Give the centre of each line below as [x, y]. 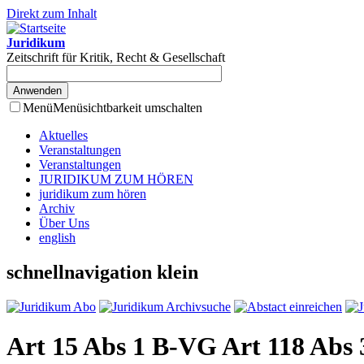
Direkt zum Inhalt [52, 13]
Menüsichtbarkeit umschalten [128, 108]
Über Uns [64, 223]
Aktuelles [63, 135]
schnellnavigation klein [102, 272]
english [57, 238]
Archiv [57, 208]
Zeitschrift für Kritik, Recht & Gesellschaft [116, 57]
